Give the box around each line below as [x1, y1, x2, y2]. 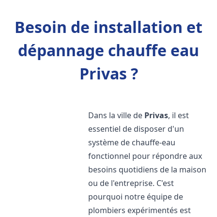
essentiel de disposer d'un [88, 124, 185, 134]
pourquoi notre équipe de [88, 191, 184, 202]
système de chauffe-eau [88, 137, 176, 148]
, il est [168, 110, 189, 121]
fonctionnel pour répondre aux [88, 151, 202, 161]
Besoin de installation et [15, 16, 202, 37]
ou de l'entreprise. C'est [88, 178, 174, 188]
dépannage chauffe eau [18, 40, 199, 61]
